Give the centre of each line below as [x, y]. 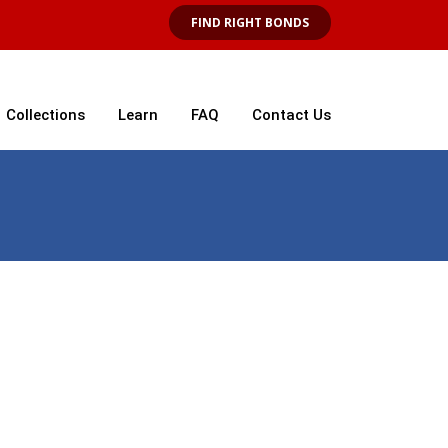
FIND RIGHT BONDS [250, 22]
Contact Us [291, 115]
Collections [45, 115]
